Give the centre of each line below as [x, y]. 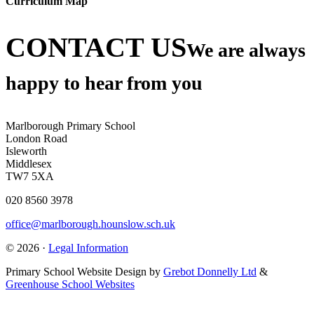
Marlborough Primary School [70, 126]
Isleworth [26, 151]
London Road [36, 139]
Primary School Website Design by [84, 272]
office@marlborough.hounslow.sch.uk [90, 224]
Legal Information [88, 248]
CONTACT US [96, 48]
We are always [246, 50]
